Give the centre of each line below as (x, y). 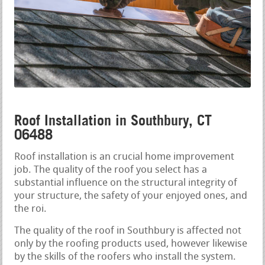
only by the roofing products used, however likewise (131, 244)
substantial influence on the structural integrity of (126, 183)
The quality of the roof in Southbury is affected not (128, 231)
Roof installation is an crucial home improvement (125, 157)
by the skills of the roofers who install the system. (125, 257)
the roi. (31, 209)
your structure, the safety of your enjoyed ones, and (131, 196)
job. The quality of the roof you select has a (111, 170)
